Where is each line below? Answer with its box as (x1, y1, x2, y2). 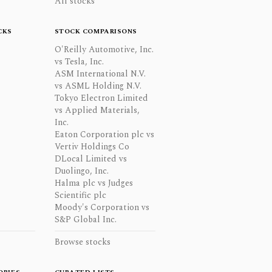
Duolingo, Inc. (54, 165, 109, 177)
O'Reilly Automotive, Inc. (54, 43, 154, 56)
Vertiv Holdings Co (54, 140, 129, 153)
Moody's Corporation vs (54, 201, 149, 214)
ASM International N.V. (54, 67, 146, 80)
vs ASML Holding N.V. (54, 80, 141, 92)
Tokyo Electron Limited (54, 92, 148, 104)
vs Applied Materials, (54, 104, 140, 117)
